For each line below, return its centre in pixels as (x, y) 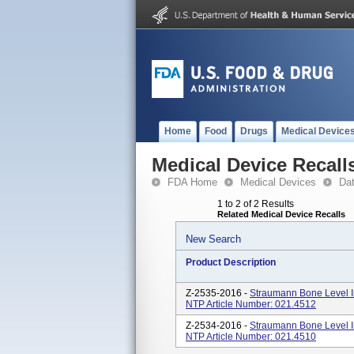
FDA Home (192, 182)
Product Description (231, 262)
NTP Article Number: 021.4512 (251, 304)
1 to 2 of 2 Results (256, 204)
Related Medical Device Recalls (281, 214)
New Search (213, 239)
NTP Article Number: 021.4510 (251, 337)
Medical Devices (278, 182)
